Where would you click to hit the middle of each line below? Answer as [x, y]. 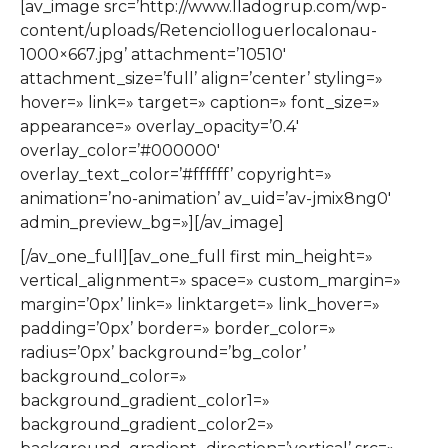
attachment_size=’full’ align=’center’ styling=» [201, 78]
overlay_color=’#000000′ [120, 150]
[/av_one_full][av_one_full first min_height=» [196, 256]
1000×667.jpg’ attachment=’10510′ [153, 54]
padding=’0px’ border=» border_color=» [178, 328]
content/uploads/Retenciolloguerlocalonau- [198, 30]
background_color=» [103, 376]
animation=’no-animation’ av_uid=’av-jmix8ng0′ [205, 198]
